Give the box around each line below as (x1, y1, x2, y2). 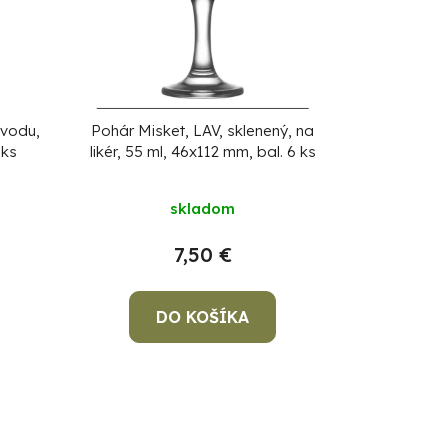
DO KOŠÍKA (156, 307, 250, 328)
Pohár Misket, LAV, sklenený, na (91, 121, 315, 141)
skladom (170, 199, 236, 219)
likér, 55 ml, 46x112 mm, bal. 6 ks (89, 142, 316, 162)
